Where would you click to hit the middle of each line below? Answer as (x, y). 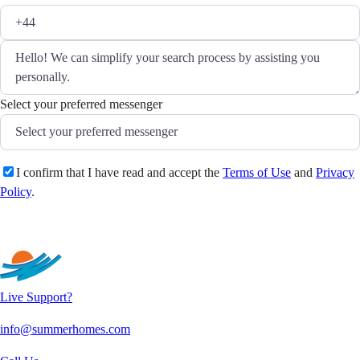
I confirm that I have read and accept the (119, 172)
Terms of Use (257, 172)
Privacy (335, 172)
